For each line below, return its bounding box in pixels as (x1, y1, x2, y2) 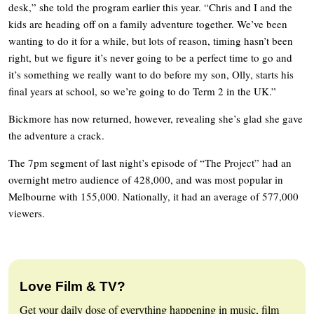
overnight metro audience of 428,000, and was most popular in (8, 172, 283, 186)
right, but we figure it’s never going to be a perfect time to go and (8, 50, 292, 64)
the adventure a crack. (8, 128, 104, 142)
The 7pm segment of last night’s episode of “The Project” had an (8, 155, 292, 170)
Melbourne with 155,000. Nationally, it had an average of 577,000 (8, 189, 299, 203)
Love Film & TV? (20, 278, 125, 294)
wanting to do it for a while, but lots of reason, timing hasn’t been (8, 33, 293, 48)
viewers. (8, 205, 45, 220)
